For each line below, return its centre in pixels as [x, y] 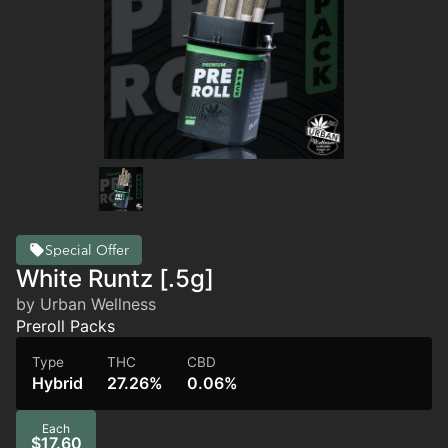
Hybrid [57, 383]
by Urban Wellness [86, 304]
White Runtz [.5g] [115, 278]
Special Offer [87, 250]
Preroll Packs [65, 326]
